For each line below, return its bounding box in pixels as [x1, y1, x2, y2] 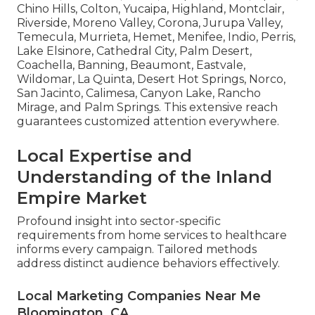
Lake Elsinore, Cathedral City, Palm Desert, [17, 44, 252, 58]
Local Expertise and [17, 146, 192, 167]
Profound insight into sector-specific [17, 214, 221, 229]
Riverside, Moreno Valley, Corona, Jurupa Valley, [17, 16, 283, 30]
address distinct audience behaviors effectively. [17, 257, 280, 271]
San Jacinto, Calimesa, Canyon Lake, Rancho [17, 86, 261, 101]
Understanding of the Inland [17, 167, 272, 188]
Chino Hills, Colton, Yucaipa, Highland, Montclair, [17, 2, 284, 16]
